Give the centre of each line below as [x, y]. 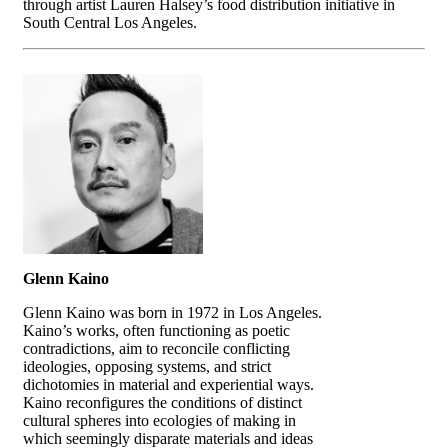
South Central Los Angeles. [110, 22]
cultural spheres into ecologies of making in [159, 420]
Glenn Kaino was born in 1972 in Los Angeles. [172, 312]
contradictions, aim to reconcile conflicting [156, 348]
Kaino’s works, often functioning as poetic [156, 330]
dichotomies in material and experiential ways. [168, 384]
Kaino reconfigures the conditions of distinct [162, 402]
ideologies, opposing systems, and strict [147, 366]
